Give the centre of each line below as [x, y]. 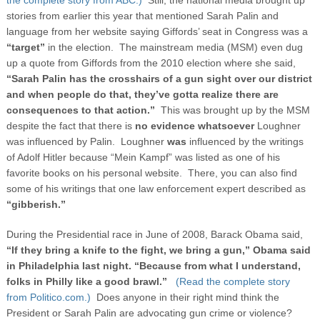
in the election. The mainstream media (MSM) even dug [174, 47]
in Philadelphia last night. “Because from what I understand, [153, 265]
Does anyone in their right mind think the [187, 297]
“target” [25, 47]
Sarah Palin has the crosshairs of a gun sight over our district [161, 78]
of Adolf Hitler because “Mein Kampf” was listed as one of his [143, 157]
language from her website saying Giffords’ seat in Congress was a [157, 31]
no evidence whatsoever [194, 125]
